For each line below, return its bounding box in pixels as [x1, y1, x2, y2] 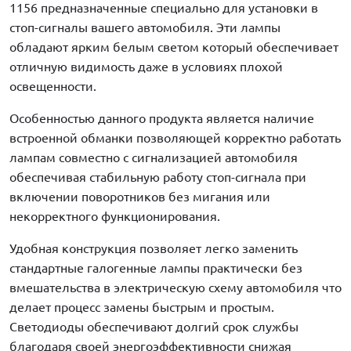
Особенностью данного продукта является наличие [9, 111, 314, 126]
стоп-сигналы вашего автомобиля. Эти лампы [9, 20, 280, 35]
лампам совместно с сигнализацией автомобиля [9, 150, 298, 165]
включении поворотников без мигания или [9, 190, 270, 204]
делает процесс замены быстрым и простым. [9, 300, 274, 315]
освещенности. [9, 79, 96, 94]
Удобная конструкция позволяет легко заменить [9, 241, 298, 256]
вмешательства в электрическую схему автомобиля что [9, 280, 342, 295]
